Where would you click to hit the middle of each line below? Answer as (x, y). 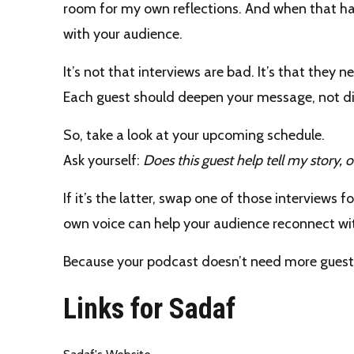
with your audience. (123, 34)
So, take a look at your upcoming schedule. (194, 136)
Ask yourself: (103, 161)
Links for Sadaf (149, 309)
